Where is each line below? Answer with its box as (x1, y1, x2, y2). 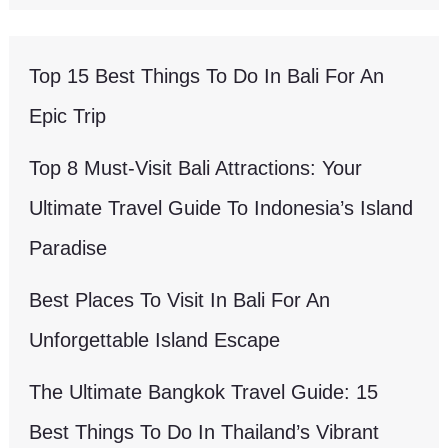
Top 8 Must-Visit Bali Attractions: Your (29, 156, 363, 179)
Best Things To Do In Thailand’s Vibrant (29, 420, 380, 443)
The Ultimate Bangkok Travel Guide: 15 (29, 380, 379, 403)
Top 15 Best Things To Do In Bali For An (29, 64, 385, 87)
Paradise (29, 236, 108, 259)
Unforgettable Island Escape (29, 328, 281, 351)
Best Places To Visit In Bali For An (29, 288, 331, 311)
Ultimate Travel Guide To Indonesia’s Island (29, 196, 414, 219)
